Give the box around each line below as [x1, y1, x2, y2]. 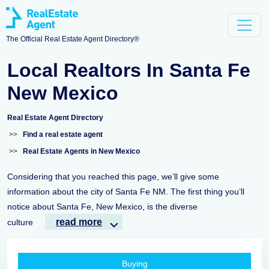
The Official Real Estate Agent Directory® [6, 35, 139, 44]
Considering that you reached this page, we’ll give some [7, 172, 219, 181]
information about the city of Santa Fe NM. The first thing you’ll [7, 187, 244, 196]
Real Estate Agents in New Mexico [23, 147, 140, 156]
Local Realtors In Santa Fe [7, 59, 250, 81]
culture [7, 217, 33, 227]
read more [56, 217, 102, 227]
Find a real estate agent [23, 130, 103, 139]
